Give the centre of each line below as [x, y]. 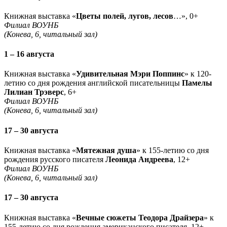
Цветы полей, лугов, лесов [125, 16]
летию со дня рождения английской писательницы [93, 83]
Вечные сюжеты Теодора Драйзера [140, 217]
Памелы [197, 83]
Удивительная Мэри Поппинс [130, 74]
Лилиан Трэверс [34, 92]
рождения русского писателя [55, 159]
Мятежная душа [106, 150]
